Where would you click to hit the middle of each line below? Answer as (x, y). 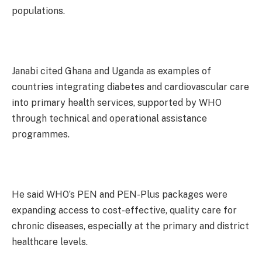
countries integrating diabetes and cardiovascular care (130, 87)
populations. (38, 11)
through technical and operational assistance (109, 118)
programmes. (41, 134)
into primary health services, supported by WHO (117, 102)
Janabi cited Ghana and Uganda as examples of (111, 71)
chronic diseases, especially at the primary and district (130, 226)
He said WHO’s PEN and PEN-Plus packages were (120, 194)
